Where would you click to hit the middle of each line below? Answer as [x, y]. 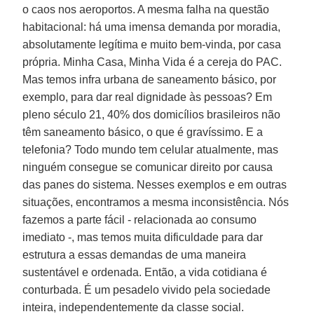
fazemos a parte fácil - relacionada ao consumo [140, 219]
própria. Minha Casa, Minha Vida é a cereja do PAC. [152, 62]
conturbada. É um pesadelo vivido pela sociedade [147, 289]
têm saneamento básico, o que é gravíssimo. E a [143, 132]
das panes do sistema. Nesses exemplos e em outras [155, 184]
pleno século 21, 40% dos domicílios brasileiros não [152, 114]
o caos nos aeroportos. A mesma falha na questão [146, 9]
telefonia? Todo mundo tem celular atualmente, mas [151, 149]
